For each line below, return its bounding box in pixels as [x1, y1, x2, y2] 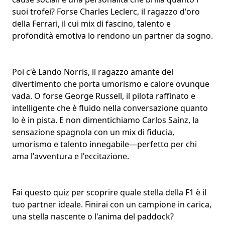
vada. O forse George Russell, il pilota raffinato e [12, 90, 195, 101]
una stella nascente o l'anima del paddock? [12, 210, 174, 222]
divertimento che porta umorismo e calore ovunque [12, 78, 209, 89]
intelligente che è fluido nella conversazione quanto [12, 102, 208, 114]
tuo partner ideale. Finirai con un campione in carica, [12, 198, 211, 210]
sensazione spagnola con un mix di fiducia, [12, 126, 174, 138]
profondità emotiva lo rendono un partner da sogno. [12, 30, 213, 41]
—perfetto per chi [129, 138, 197, 150]
